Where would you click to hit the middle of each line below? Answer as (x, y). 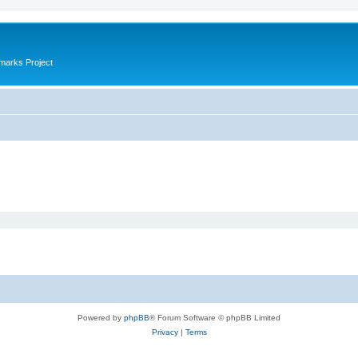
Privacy (165, 332)
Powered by (101, 318)
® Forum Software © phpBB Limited (215, 318)
